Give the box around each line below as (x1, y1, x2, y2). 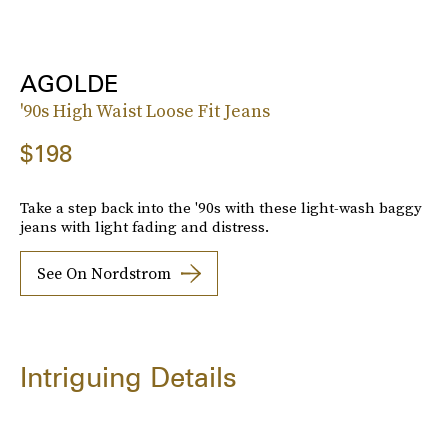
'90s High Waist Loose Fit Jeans (20, 97, 270, 123)
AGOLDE (20, 68, 119, 98)
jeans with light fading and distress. (20, 215, 269, 237)
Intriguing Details (20, 359, 237, 394)
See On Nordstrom (37, 262, 171, 285)
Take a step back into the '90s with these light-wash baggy (20, 196, 422, 218)
